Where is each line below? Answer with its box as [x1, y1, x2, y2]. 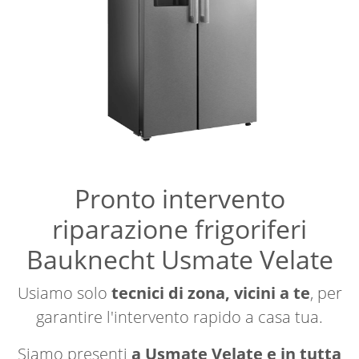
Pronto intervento [74, 181, 285, 216]
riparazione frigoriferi [52, 212, 307, 247]
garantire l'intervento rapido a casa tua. [36, 306, 323, 329]
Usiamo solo [17, 282, 111, 305]
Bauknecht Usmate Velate [26, 242, 333, 277]
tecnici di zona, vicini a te [111, 282, 310, 305]
